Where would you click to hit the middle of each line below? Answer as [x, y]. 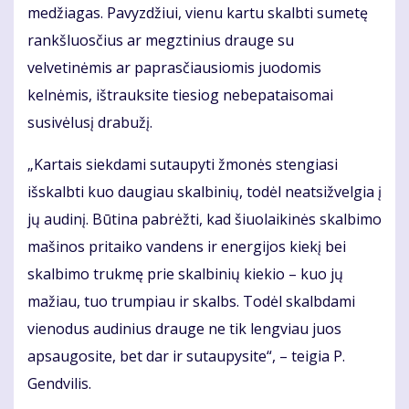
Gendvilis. [59, 383]
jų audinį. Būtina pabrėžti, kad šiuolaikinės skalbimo [204, 219]
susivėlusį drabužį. [90, 122]
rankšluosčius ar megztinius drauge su [161, 40]
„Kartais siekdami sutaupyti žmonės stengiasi [183, 164]
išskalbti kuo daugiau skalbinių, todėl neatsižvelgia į [204, 191]
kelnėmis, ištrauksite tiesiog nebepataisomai [180, 94]
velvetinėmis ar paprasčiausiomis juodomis [174, 67]
